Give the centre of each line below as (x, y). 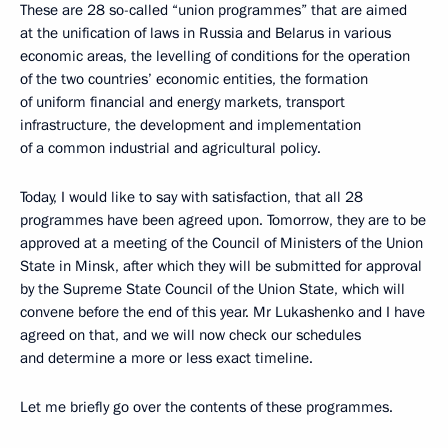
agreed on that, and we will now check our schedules (190, 335)
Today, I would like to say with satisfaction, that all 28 (191, 197)
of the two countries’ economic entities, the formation (194, 79)
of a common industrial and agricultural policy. (170, 148)
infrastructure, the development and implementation (190, 125)
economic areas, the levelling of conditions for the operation (215, 56)
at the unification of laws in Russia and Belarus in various (205, 33)
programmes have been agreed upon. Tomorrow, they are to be (223, 220)
